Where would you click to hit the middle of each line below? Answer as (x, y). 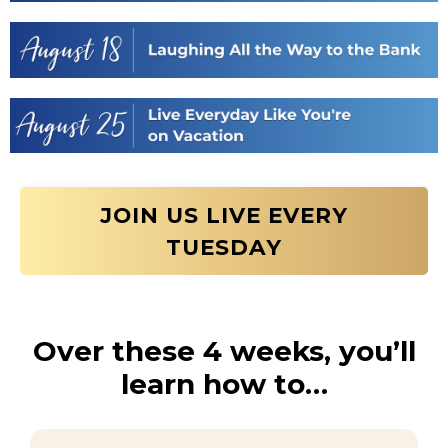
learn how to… (224, 384)
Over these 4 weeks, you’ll (224, 351)
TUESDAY (224, 247)
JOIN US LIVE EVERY (224, 215)
